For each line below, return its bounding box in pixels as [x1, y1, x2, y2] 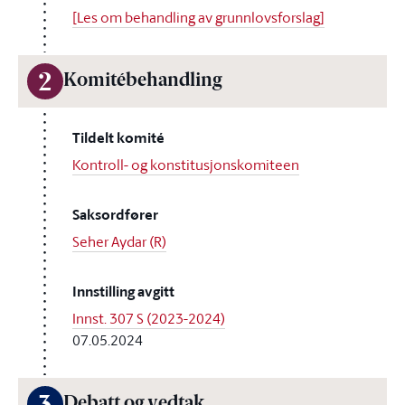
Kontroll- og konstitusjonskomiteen [72, 155, 299, 174]
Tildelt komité [72, 127, 165, 148]
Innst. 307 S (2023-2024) [72, 308, 225, 328]
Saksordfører [72, 204, 158, 225]
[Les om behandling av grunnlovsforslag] [72, 7, 325, 27]
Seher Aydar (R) [72, 231, 166, 251]
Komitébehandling [63, 72, 221, 90]
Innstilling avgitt [72, 281, 174, 302]
